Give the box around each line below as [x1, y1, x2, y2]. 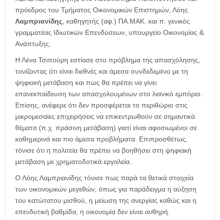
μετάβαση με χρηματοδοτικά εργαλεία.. [15, 157, 134, 165]
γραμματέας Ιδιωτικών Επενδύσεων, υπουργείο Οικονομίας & [15, 28, 204, 36]
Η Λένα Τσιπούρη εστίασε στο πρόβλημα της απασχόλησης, [15, 55, 200, 64]
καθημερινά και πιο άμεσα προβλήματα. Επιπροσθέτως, [15, 135, 188, 143]
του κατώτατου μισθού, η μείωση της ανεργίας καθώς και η [15, 196, 196, 204]
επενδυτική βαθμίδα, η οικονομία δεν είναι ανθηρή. [15, 207, 170, 216]
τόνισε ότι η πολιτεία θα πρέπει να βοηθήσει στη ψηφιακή [15, 146, 192, 154]
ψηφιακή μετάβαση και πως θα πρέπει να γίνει [15, 78, 157, 86]
